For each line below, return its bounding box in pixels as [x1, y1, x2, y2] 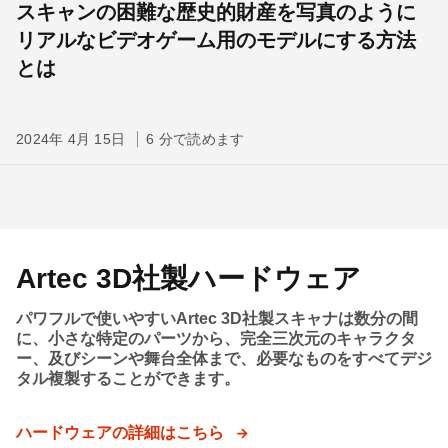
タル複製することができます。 [16, 370, 240, 387]
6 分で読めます [146, 131, 245, 147]
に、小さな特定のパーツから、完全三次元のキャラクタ [16, 330, 416, 347]
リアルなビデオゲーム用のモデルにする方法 [16, 29, 416, 51]
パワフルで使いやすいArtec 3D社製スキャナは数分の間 [16, 310, 418, 327]
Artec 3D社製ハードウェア [16, 263, 361, 294]
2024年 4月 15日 [16, 131, 130, 147]
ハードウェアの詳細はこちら [16, 424, 228, 441]
